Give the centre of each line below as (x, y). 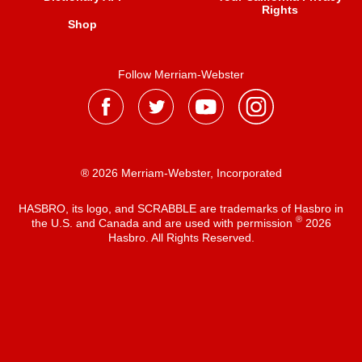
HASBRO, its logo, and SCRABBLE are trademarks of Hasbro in (181, 208)
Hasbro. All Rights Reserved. (181, 237)
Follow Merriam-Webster (181, 74)
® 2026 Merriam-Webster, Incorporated (181, 173)
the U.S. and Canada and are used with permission (163, 223)
